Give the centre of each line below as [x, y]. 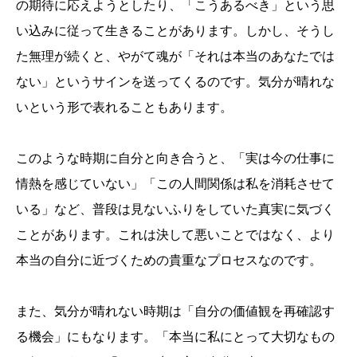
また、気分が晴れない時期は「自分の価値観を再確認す [175, 312]
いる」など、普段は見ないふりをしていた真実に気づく [175, 210]
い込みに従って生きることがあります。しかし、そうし [175, 31]
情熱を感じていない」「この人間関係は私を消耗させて [175, 184]
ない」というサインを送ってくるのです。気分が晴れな [175, 82]
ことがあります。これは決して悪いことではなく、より [175, 235]
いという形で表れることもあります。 [124, 108]
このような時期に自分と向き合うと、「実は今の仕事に [175, 159]
